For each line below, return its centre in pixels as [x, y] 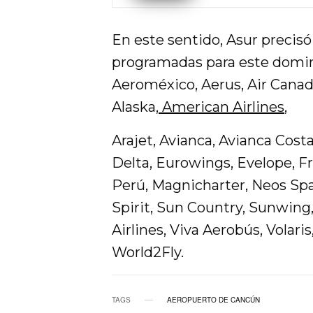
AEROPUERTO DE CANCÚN [213, 300]
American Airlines [222, 107]
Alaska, [135, 107]
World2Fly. [148, 253]
